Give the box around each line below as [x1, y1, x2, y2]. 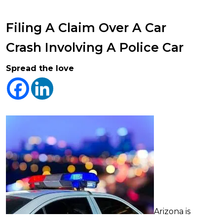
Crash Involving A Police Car [6, 40, 184, 55]
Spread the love [6, 64, 74, 73]
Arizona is [154, 207, 190, 216]
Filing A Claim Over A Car [6, 20, 166, 35]
